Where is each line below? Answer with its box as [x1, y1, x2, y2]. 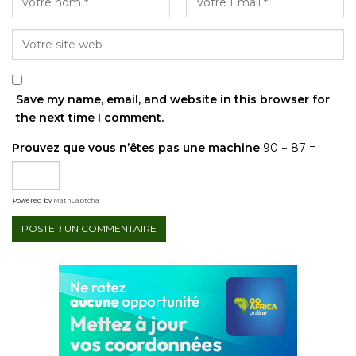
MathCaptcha [53, 196, 99, 205]
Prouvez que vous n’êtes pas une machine [12, 141, 260, 156]
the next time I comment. [16, 110, 164, 126]
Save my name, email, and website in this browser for [16, 92, 330, 107]
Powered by [12, 196, 53, 205]
